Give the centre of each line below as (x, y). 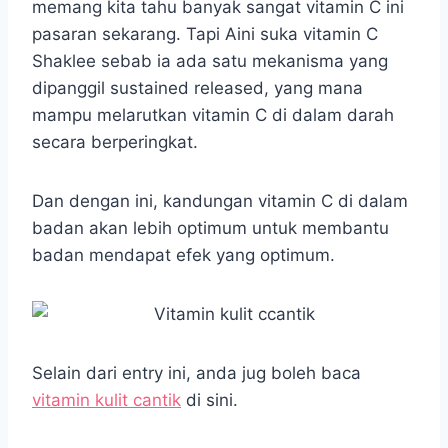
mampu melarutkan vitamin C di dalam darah (213, 114)
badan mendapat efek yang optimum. (183, 254)
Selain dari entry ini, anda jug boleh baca (196, 372)
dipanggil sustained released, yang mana (197, 87)
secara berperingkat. (117, 141)
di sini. (209, 399)
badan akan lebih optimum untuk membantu (210, 227)
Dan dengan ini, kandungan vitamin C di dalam (220, 200)
